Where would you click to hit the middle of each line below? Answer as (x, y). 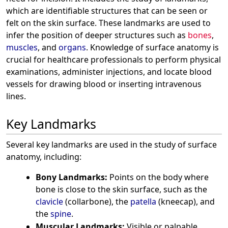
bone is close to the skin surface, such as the (121, 189)
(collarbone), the (96, 201)
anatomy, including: (44, 156)
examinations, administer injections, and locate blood (109, 72)
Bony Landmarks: (71, 177)
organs (72, 48)
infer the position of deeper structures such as (97, 35)
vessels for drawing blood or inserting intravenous (104, 84)
